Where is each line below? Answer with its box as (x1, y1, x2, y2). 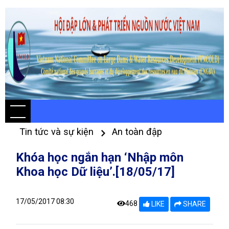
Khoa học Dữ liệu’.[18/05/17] (16, 165, 175, 179)
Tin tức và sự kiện (19, 126, 96, 137)
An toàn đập (112, 126, 162, 137)
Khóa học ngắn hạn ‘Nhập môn (16, 150, 184, 165)
